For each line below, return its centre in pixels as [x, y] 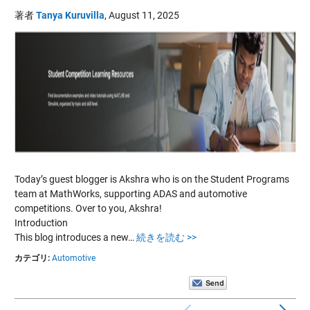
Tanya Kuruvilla [70, 15]
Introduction [41, 222]
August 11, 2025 [144, 15]
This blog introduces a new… [75, 237]
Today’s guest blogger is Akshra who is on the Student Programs [152, 179]
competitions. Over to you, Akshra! [88, 208]
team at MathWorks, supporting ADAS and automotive [130, 193]
